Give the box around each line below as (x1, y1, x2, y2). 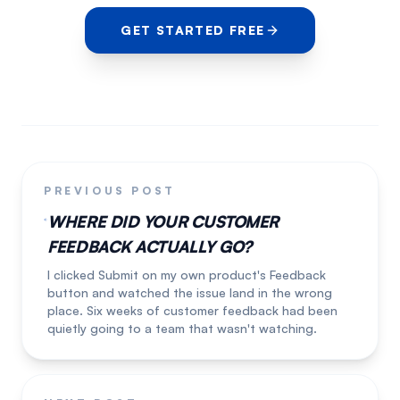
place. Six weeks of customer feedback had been (47, 303, 338, 318)
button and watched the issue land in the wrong (47, 285, 333, 300)
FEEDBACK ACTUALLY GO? (47, 237, 252, 256)
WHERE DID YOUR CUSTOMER (47, 212, 279, 231)
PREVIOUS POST (44, 184, 176, 197)
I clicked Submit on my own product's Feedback (47, 267, 327, 282)
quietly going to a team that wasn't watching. (47, 321, 318, 336)
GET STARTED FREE (121, 22, 265, 37)
